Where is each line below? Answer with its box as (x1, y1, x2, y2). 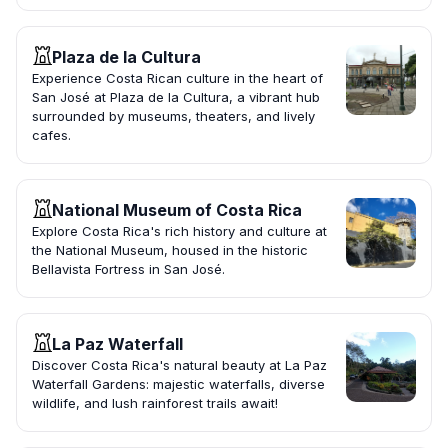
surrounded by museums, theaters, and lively (32, 108, 315, 125)
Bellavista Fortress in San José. (32, 261, 225, 278)
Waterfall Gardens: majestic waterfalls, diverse (32, 376, 325, 393)
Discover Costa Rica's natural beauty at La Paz (32, 357, 327, 374)
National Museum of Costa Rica (52, 200, 302, 221)
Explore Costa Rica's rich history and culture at (32, 223, 327, 240)
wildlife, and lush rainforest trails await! (32, 395, 278, 412)
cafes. (32, 127, 71, 144)
